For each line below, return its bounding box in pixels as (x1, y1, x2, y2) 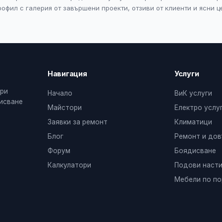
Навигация (48, 69, 87, 78)
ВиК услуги (174, 89, 212, 97)
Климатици (174, 118, 212, 126)
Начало (48, 89, 72, 97)
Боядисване (174, 147, 216, 155)
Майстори (48, 104, 82, 111)
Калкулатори (48, 161, 91, 169)
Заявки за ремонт (48, 118, 108, 126)
